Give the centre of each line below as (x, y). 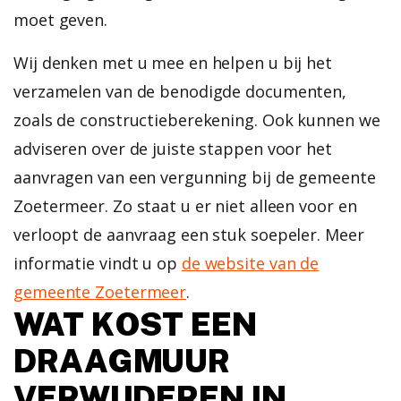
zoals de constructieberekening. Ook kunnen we (197, 120)
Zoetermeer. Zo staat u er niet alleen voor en (185, 206)
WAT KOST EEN (135, 324)
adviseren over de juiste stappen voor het (173, 149)
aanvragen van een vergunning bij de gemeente (195, 177)
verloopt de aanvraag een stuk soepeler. (167, 235)
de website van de (250, 263)
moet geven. (60, 20)
